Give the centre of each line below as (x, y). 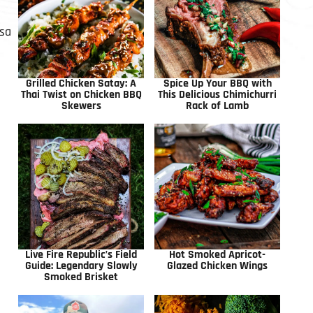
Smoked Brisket (81, 277)
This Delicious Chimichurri (217, 95)
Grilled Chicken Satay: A (81, 84)
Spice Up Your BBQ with (217, 84)
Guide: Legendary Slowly (81, 266)
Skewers (81, 106)
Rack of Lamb (217, 106)
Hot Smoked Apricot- (217, 255)
